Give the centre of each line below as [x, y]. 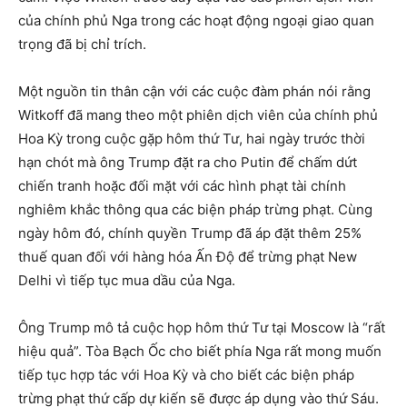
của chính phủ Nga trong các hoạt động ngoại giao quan [196, 20]
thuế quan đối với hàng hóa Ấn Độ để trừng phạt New [188, 256]
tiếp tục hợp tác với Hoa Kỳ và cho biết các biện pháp [186, 374]
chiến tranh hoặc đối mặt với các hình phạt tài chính [182, 185]
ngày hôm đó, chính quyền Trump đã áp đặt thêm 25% [190, 233]
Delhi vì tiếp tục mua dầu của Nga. [129, 280]
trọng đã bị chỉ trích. [82, 44]
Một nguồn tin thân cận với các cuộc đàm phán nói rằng [194, 91]
